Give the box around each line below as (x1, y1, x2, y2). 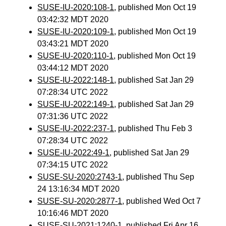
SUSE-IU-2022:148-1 (37, 76, 115, 84)
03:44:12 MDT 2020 (37, 64, 109, 72)
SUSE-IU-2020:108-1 (37, 3, 115, 12)
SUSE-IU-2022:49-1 (37, 148, 110, 157)
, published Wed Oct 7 (122, 197, 201, 205)
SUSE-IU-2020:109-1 (37, 27, 115, 36)
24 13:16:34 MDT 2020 (37, 185, 120, 193)
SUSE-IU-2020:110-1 (37, 51, 114, 60)
